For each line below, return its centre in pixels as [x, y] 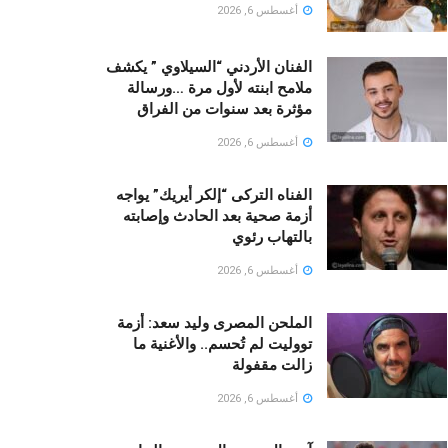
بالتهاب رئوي [272, 236]
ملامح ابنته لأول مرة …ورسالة [219, 87]
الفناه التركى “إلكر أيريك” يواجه [214, 194]
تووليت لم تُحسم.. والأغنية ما [222, 343]
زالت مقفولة [272, 364]
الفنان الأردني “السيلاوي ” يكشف [209, 66]
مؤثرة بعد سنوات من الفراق [224, 108]
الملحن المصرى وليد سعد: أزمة [214, 322]
